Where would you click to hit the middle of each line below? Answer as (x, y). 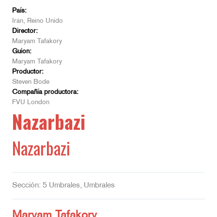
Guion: (22, 52)
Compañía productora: (45, 93)
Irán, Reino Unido (38, 21)
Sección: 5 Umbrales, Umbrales (63, 186)
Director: (25, 31)
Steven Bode (31, 82)
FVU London (31, 103)
